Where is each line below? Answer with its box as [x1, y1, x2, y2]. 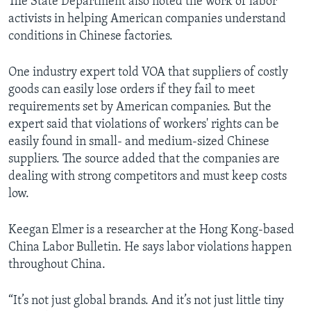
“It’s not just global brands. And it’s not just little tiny [8, 294, 284, 308]
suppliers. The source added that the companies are [8, 153, 280, 167]
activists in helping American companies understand [8, 12, 286, 26]
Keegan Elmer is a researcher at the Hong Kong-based [8, 224, 294, 237]
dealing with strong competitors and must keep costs [8, 170, 287, 184]
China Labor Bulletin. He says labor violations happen [8, 241, 292, 255]
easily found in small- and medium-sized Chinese [8, 135, 269, 149]
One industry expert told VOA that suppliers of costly [8, 66, 288, 80]
